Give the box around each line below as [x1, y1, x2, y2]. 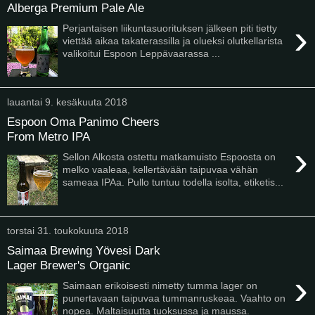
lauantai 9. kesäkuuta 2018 [7, 96, 127, 108]
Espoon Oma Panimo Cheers [7, 115, 160, 129]
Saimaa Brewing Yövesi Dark [7, 243, 160, 258]
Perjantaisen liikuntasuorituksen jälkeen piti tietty [63, 22, 278, 34]
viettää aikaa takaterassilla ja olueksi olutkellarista [63, 34, 283, 46]
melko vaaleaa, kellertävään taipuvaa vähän [63, 163, 259, 175]
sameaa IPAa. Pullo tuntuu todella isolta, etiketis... [63, 176, 284, 188]
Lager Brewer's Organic [7, 258, 131, 273]
